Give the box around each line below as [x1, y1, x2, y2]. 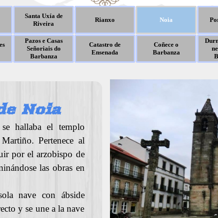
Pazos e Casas [24, 37, 63, 44]
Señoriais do [26, 45, 61, 52]
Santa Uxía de [24, 12, 63, 19]
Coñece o [154, 41, 179, 48]
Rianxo [95, 16, 115, 23]
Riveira [33, 20, 54, 27]
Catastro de [89, 41, 121, 48]
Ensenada [91, 49, 118, 56]
